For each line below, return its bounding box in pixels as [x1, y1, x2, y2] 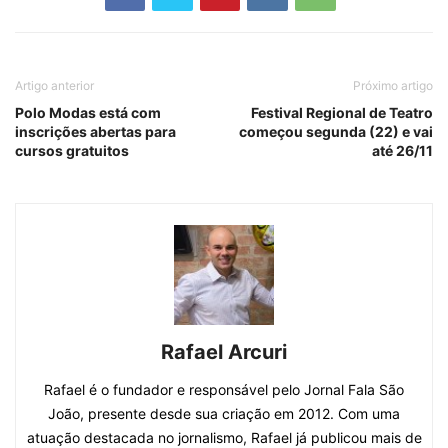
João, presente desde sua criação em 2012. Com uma [48, 405, 400, 423]
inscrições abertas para [15, 123, 176, 141]
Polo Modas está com [15, 104, 161, 122]
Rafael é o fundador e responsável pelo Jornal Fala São [44, 381, 404, 399]
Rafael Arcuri [161, 340, 287, 365]
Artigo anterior [15, 78, 94, 94]
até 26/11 [372, 142, 433, 160]
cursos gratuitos [15, 142, 129, 160]
